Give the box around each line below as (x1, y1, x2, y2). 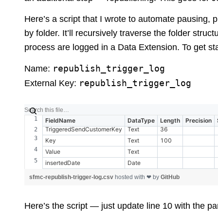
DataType (127, 117, 155, 124)
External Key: (24, 78, 79, 88)
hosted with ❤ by (115, 174, 161, 181)
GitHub (161, 174, 180, 181)
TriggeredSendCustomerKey (45, 126, 122, 133)
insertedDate (45, 159, 80, 166)
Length (160, 117, 180, 124)
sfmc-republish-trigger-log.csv (29, 174, 115, 181)
